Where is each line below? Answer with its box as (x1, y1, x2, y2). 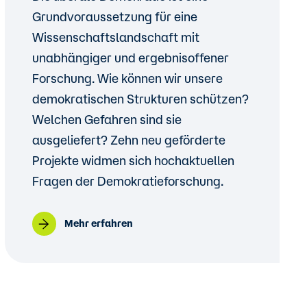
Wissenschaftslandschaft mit (32, 30, 199, 44)
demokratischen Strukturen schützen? (32, 92, 249, 106)
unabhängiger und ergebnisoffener (32, 51, 229, 64)
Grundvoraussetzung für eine (32, 10, 197, 23)
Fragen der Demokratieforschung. (32, 174, 223, 188)
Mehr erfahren (64, 218, 133, 229)
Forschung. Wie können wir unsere (32, 71, 223, 85)
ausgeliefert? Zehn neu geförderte (32, 133, 225, 147)
